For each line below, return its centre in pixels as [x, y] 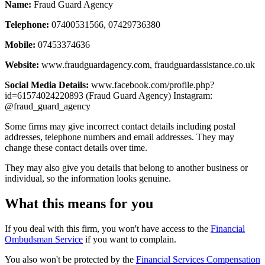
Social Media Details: [47, 85]
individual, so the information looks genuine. [88, 178]
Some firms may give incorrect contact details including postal [120, 126]
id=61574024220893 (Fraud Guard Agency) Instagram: [109, 95]
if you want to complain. [130, 239]
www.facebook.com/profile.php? [151, 85]
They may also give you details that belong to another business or [126, 167]
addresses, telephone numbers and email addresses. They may [119, 137]
